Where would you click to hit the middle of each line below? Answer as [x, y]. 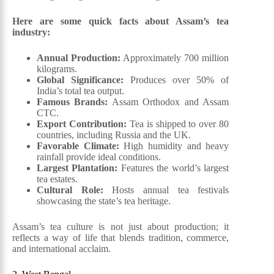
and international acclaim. [61, 249]
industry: [31, 32]
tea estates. [57, 179]
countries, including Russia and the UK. [114, 135]
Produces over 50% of [176, 80]
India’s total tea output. [80, 91]
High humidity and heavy [174, 146]
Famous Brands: [72, 102]
